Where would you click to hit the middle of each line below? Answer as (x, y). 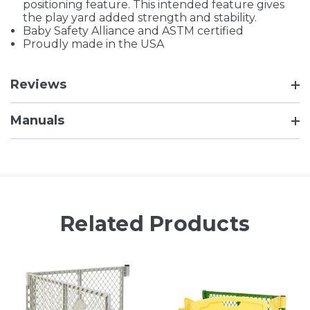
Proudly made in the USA (94, 44)
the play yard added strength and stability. (140, 18)
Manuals (37, 121)
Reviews (38, 85)
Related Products (155, 224)
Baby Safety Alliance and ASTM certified (134, 31)
